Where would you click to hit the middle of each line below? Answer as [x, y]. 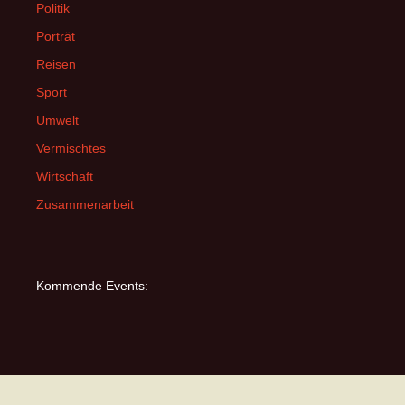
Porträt [56, 36]
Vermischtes [71, 148]
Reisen [56, 64]
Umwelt [57, 120]
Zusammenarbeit [85, 204]
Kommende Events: [92, 286]
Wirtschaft [65, 176]
